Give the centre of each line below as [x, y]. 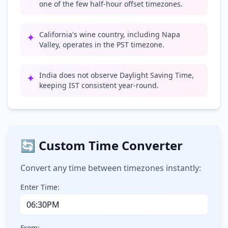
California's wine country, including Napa [110, 34]
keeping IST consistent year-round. [99, 85]
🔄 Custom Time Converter [102, 145]
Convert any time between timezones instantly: [111, 168]
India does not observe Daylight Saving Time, [117, 75]
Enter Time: [40, 187]
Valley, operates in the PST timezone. [102, 45]
